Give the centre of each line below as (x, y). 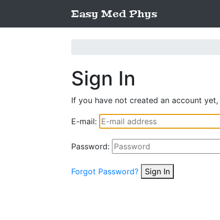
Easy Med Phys (114, 14)
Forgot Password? (105, 171)
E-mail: (84, 121)
